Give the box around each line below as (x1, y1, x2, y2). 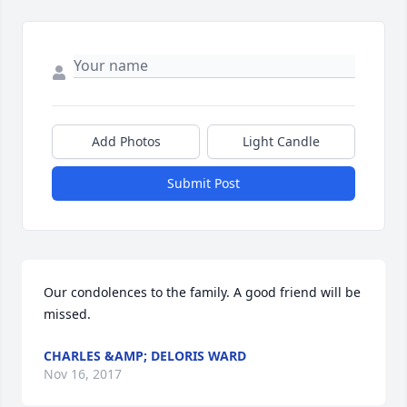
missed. (44, 305, 91, 323)
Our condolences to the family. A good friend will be (44, 283, 361, 302)
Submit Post (167, 174, 240, 193)
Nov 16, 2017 (44, 365, 122, 383)
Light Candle (243, 133, 320, 151)
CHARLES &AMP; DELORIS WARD (44, 347, 246, 365)
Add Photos (91, 133, 161, 151)
